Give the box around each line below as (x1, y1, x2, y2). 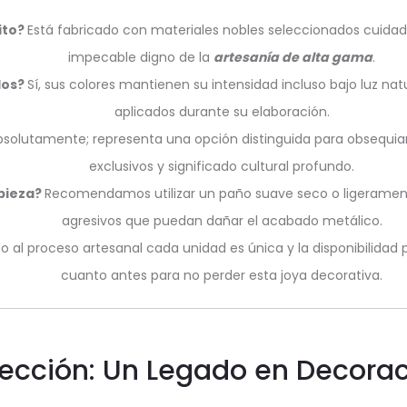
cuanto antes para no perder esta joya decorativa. (61, 266, 382, 284)
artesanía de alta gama (213, 48, 372, 66)
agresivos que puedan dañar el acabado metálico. (61, 212, 382, 230)
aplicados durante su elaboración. (114, 103, 330, 121)
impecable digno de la (68, 48, 213, 66)
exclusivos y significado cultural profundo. (89, 157, 354, 175)
